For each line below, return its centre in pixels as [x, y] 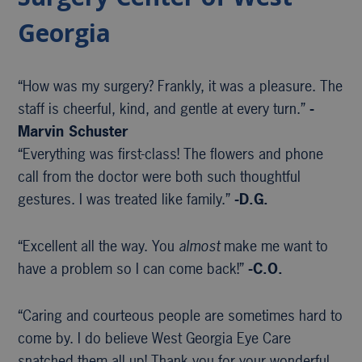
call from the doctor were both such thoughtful [160, 176]
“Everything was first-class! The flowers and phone [171, 154]
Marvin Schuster [74, 131]
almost [200, 246]
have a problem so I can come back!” [133, 268]
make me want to [274, 246]
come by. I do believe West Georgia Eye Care [155, 338]
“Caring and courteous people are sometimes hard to [181, 315]
